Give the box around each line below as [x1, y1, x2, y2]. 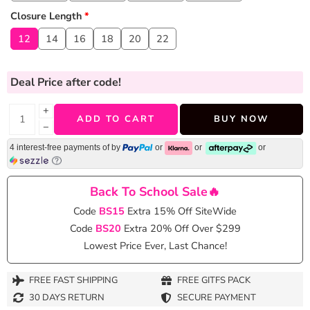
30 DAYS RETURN [29, 291, 104, 304]
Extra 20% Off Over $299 [123, 221, 241, 235]
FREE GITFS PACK [177, 274, 250, 287]
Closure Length [10, 9, 82, 24]
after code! [66, 74, 121, 90]
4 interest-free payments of [10, 142, 111, 152]
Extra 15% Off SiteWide [127, 203, 237, 218]
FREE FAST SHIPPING [29, 274, 118, 287]
